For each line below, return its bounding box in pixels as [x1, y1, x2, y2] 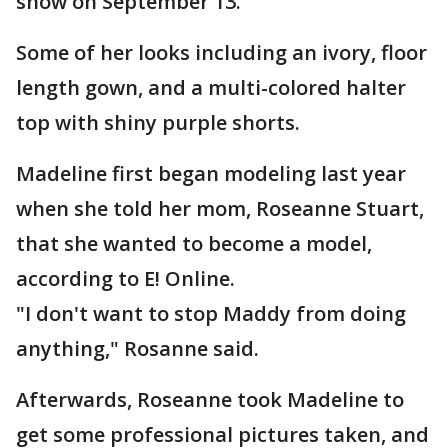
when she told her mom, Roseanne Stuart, [16, 195, 424, 223]
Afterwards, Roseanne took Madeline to [16, 386, 404, 414]
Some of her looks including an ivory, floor [16, 39, 427, 67]
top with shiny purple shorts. [16, 109, 300, 137]
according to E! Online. [16, 265, 235, 293]
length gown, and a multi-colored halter [16, 74, 406, 102]
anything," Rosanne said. [16, 335, 259, 363]
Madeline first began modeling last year [16, 160, 406, 188]
